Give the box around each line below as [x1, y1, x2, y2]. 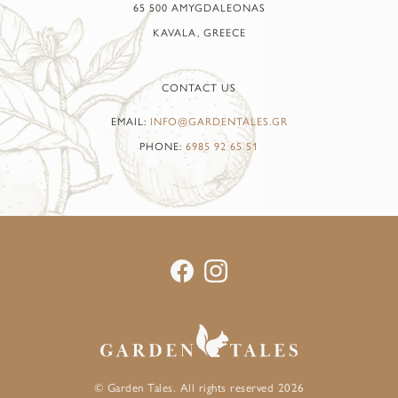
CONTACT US [162, 79, 236, 96]
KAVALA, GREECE [152, 24, 246, 41]
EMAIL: [110, 113, 150, 130]
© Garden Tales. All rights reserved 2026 [93, 378, 305, 396]
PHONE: [139, 138, 186, 155]
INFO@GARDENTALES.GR [149, 113, 288, 130]
